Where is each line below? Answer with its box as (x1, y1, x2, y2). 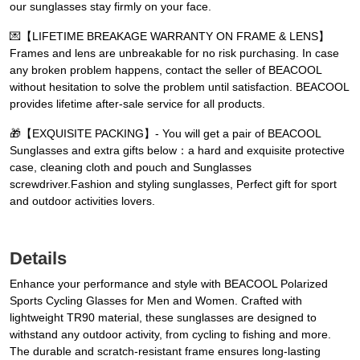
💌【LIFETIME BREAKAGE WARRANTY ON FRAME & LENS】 (10, 30, 329, 43)
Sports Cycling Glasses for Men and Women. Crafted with (10, 294, 302, 308)
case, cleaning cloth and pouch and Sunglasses (10, 161, 252, 174)
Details (10, 248, 67, 269)
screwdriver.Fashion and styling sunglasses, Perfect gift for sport (10, 178, 337, 191)
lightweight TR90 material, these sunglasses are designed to (10, 311, 317, 325)
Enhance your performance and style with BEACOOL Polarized (10, 277, 328, 291)
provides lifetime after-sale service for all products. (10, 97, 265, 111)
